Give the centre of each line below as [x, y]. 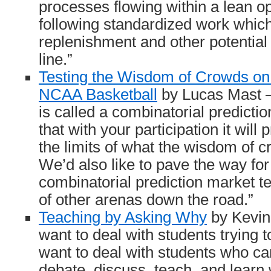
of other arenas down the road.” [146, 200]
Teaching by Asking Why [123, 217]
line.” [56, 59]
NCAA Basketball [98, 94]
